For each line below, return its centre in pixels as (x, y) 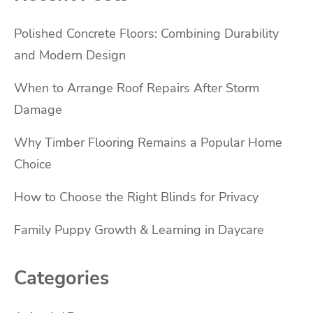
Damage (38, 109)
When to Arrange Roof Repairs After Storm (137, 88)
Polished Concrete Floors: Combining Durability (146, 33)
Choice (33, 164)
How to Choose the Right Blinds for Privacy (136, 197)
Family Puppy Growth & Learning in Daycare (139, 230)
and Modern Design (70, 55)
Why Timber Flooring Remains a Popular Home (148, 142)
